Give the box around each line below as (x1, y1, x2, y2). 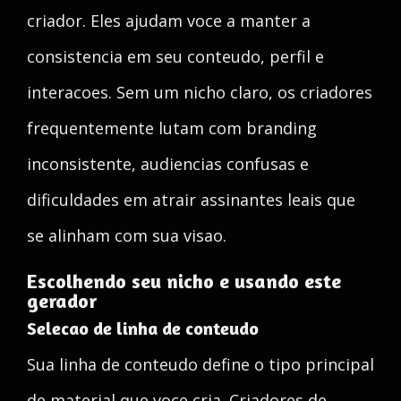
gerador (27, 289, 97, 312)
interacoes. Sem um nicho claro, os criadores (27, 81, 372, 103)
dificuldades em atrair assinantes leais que (27, 189, 355, 210)
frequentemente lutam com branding (27, 117, 317, 139)
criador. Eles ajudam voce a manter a (27, 10, 311, 31)
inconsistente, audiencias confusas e (27, 153, 309, 175)
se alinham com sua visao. (27, 225, 226, 246)
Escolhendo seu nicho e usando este (27, 269, 341, 293)
